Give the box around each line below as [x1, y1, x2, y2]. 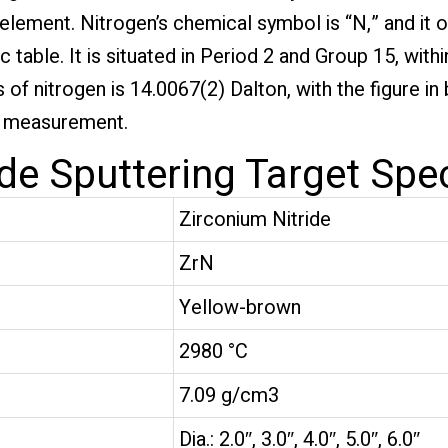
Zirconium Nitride [178, 204, 331, 234]
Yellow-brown [178, 292, 301, 322]
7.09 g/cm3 [178, 380, 279, 410]
